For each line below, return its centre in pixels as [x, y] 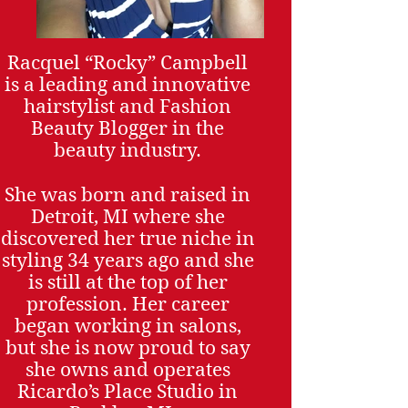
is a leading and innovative [127, 84]
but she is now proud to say [127, 347]
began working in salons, [127, 326]
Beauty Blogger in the [127, 128]
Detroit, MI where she [127, 216]
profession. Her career [127, 304]
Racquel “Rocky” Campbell [127, 62]
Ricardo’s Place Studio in [127, 391]
